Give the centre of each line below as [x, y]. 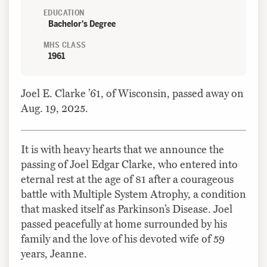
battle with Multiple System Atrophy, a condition [133, 194]
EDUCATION [64, 13]
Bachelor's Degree [82, 24]
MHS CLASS [65, 45]
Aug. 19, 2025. [55, 109]
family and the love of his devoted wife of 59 [123, 239]
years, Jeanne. [54, 254]
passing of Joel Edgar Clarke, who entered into [129, 164]
